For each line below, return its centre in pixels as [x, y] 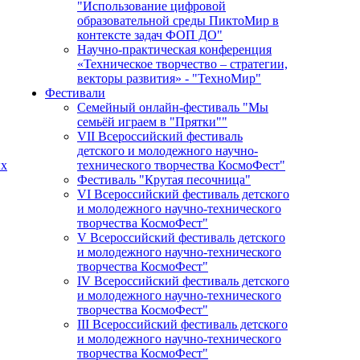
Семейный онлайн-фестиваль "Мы [173, 108]
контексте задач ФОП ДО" [150, 35]
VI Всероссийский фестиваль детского [183, 194]
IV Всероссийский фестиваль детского [183, 281]
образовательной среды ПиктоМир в [178, 21]
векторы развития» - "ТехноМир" [169, 79]
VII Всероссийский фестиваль [160, 137]
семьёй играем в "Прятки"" [152, 122]
